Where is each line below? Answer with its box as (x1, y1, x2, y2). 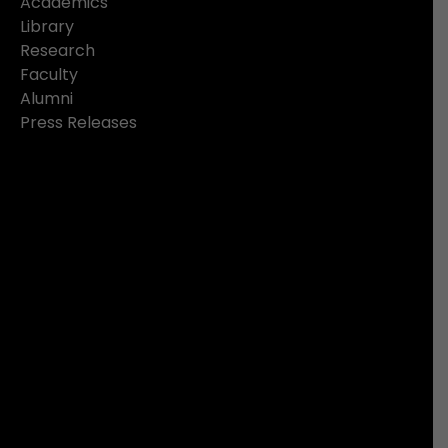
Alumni (20, 87, 73, 111)
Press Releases (20, 111, 137, 135)
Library (20, 15, 74, 39)
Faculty (20, 63, 78, 87)
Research (20, 39, 95, 63)
